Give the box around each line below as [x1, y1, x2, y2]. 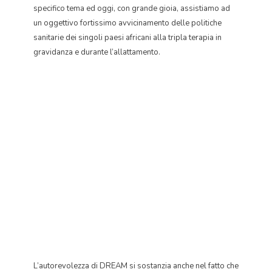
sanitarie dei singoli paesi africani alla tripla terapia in [33, 32, 222, 43]
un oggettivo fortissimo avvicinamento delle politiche [33, 18, 222, 29]
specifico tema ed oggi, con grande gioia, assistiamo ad [33, 3, 230, 14]
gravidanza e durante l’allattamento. [33, 47, 160, 58]
